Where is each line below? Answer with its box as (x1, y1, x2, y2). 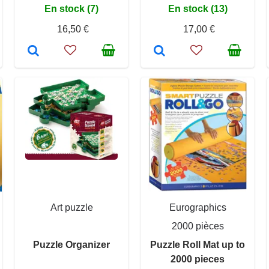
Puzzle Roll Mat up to (150, 240, 245, 250)
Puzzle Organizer (33, 240, 110, 250)
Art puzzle (50, 202, 93, 213)
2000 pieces (171, 254, 225, 265)
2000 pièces (171, 221, 224, 232)
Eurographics (169, 202, 226, 213)
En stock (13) (168, 4, 228, 14)
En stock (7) (44, 4, 98, 14)
